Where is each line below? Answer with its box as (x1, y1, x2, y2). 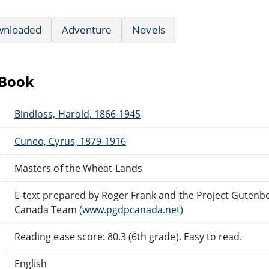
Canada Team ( (14, 202, 82, 216)
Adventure (62, 22, 112, 37)
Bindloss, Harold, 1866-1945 (14, 107, 141, 121)
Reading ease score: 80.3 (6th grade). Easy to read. (14, 229, 243, 243)
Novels (132, 22, 165, 37)
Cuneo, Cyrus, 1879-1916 (14, 134, 127, 148)
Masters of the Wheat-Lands (14, 161, 143, 175)
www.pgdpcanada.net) (82, 202, 184, 216)
